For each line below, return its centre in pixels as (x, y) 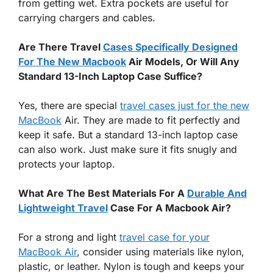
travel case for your (165, 237)
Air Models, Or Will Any (183, 61)
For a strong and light (69, 237)
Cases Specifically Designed (170, 47)
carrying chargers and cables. (87, 17)
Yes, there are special (69, 105)
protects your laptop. (67, 164)
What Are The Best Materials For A (103, 193)
